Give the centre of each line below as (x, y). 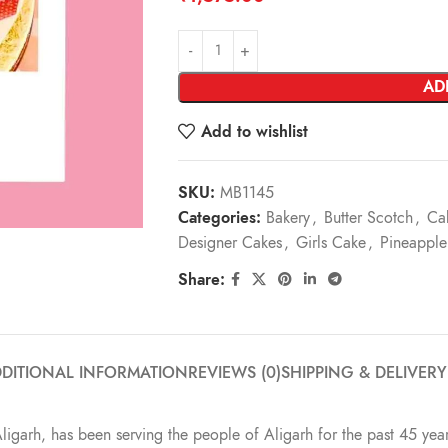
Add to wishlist (255, 131)
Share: (201, 279)
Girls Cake (330, 243)
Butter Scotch (368, 218)
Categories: (219, 218)
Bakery (287, 218)
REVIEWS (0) (234, 373)
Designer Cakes (229, 243)
